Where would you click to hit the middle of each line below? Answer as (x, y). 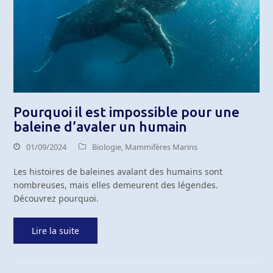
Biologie (107, 147)
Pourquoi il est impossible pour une (127, 112)
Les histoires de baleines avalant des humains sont (118, 172)
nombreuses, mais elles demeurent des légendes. (116, 185)
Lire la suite (56, 231)
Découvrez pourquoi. (56, 199)
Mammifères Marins (161, 147)
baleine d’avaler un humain (101, 127)
